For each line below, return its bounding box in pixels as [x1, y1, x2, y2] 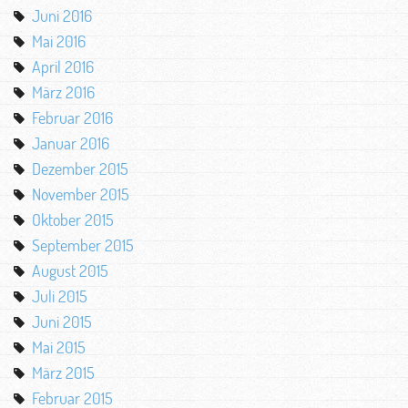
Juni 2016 [32, 5, 92, 25]
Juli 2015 [32, 286, 87, 306]
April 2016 [32, 56, 94, 76]
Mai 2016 [32, 31, 86, 51]
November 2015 [32, 184, 129, 204]
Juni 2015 [32, 311, 92, 331]
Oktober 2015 [32, 209, 114, 229]
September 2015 [32, 235, 134, 255]
